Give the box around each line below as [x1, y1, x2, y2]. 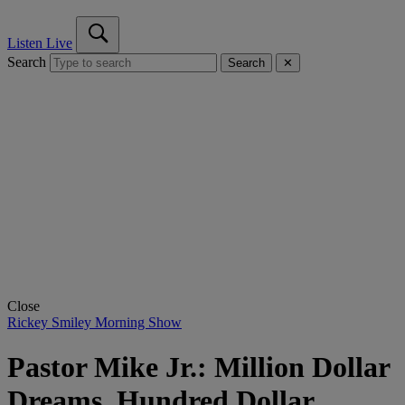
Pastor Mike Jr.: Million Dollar [7, 350, 390, 383]
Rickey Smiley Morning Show [7, 315, 182, 331]
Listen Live [7, 35, 72, 52]
